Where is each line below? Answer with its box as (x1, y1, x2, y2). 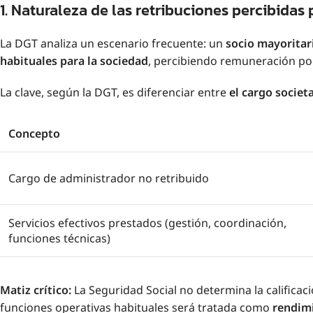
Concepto (8, 125, 60, 141)
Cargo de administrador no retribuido (8, 170, 209, 186)
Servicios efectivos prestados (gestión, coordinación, (8, 214, 286, 231)
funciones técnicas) (8, 230, 110, 246)
